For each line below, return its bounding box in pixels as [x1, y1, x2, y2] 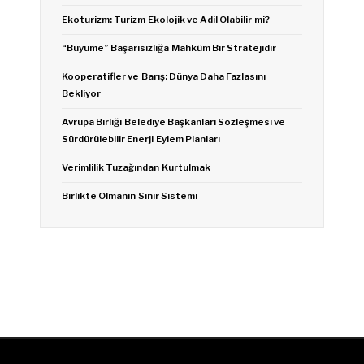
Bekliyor [62, 88, 102, 100]
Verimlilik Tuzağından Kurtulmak [62, 162, 210, 174]
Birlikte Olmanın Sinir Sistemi [62, 190, 197, 202]
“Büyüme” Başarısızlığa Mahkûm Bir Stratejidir [62, 42, 277, 54]
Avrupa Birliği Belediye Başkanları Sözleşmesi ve [62, 116, 286, 128]
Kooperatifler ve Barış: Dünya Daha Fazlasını [62, 71, 266, 83]
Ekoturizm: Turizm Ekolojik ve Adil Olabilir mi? [62, 13, 270, 25]
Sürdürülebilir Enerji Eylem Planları [62, 133, 220, 145]
